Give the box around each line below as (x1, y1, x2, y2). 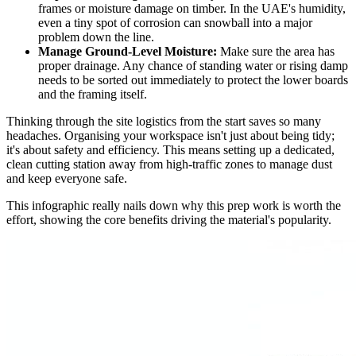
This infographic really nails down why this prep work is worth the (6, 198, 341, 212)
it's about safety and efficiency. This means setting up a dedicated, (6, 142, 335, 157)
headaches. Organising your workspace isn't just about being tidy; (6, 128, 335, 142)
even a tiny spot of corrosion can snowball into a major (38, 15, 312, 29)
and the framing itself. (38, 87, 147, 101)
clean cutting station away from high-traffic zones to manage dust (6, 157, 332, 171)
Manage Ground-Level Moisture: (38, 44, 217, 58)
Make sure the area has (217, 44, 335, 58)
